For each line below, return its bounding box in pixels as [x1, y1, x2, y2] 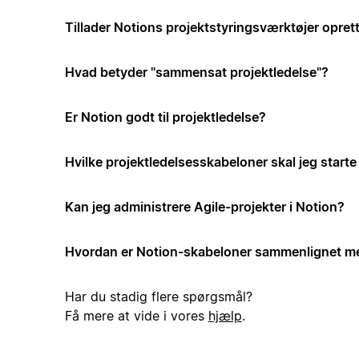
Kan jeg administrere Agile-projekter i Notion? [64, 199, 345, 216]
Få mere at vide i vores [64, 308, 208, 325]
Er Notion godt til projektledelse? [64, 109, 266, 126]
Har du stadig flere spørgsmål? [64, 288, 252, 305]
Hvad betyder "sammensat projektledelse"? [64, 64, 329, 81]
